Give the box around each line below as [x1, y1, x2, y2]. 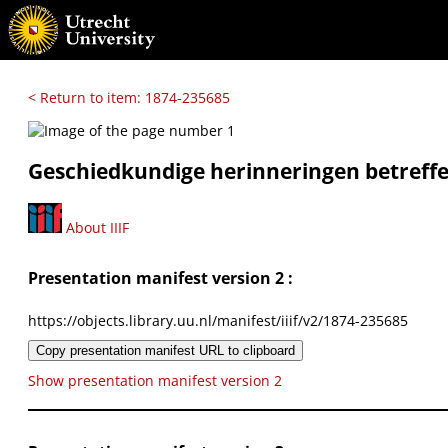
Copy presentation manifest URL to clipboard [36, 342, 295, 358]
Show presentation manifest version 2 [28, 370, 282, 390]
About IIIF [62, 217, 129, 237]
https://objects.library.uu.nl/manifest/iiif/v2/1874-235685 [28, 310, 408, 330]
